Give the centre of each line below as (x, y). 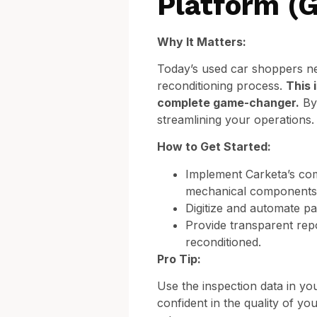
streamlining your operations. (236, 119)
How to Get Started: (214, 147)
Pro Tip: (179, 259)
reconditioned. (223, 242)
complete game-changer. (228, 102)
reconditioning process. (221, 85)
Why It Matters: (202, 41)
